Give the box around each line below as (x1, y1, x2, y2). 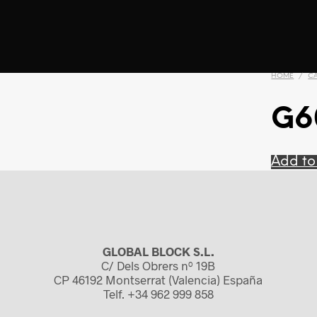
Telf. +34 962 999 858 (103, 287, 214, 301)
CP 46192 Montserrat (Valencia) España (54, 272, 263, 287)
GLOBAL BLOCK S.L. (102, 244, 214, 259)
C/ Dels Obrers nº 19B (101, 258, 216, 273)
